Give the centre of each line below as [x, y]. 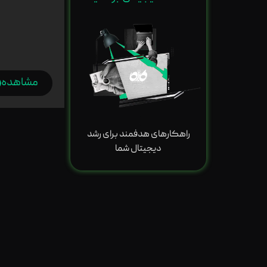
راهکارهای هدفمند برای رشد [138, 134]
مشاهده [20, 83]
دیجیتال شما [138, 149]
